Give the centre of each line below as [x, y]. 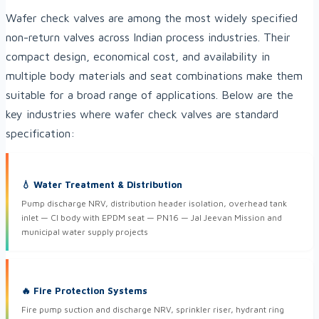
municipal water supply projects [85, 232]
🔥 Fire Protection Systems [84, 291]
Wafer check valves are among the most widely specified [152, 17]
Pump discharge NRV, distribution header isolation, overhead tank [154, 204]
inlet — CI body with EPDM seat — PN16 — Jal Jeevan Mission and [152, 218]
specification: [40, 133]
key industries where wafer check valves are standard [142, 114]
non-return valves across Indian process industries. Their [148, 37]
